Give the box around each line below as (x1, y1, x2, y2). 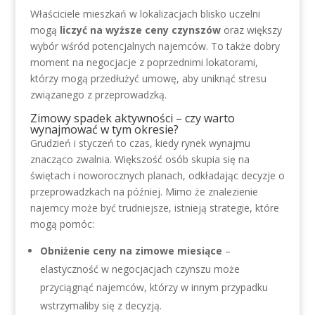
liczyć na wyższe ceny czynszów (59, 23, 221, 37)
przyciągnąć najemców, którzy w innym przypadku (39, 281, 268, 294)
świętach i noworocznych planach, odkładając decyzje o (30, 169, 285, 182)
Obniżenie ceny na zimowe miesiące (39, 244, 222, 257)
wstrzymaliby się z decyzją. (39, 299, 162, 312)
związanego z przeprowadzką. (30, 88, 167, 101)
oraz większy (220, 23, 282, 37)
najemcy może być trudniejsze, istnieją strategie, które (30, 201, 279, 214)
